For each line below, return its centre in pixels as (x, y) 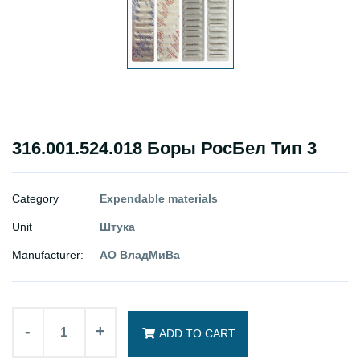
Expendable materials (159, 199)
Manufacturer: (48, 255)
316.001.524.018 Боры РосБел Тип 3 (164, 149)
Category (35, 199)
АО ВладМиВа (140, 255)
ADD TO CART (197, 334)
